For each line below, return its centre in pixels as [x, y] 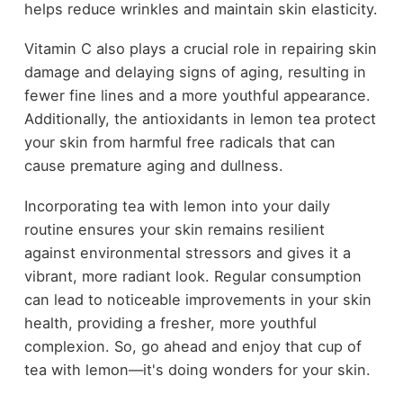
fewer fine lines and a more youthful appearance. [197, 96]
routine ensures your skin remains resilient [174, 230]
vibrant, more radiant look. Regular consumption [193, 277]
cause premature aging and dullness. [153, 166]
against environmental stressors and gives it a [187, 253]
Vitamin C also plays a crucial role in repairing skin [200, 49]
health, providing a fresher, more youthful [170, 323]
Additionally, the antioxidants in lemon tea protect [200, 119]
